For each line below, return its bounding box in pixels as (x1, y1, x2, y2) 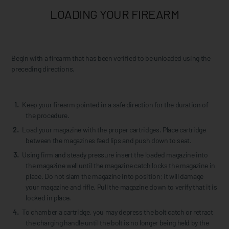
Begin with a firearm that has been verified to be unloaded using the (11, 54, 211, 63)
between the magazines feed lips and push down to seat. (26, 136, 192, 145)
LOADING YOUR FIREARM (50, 7, 179, 22)
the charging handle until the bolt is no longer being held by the (26, 218, 209, 227)
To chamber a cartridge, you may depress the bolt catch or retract (22, 208, 213, 217)
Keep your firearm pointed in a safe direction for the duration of (22, 100, 209, 109)
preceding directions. (11, 64, 75, 74)
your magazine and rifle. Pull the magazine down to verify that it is (26, 182, 217, 192)
